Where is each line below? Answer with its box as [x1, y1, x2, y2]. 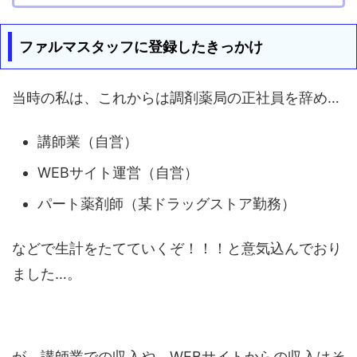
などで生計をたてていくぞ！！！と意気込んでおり [12, 239, 342, 257]
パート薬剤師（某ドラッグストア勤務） [37, 195, 296, 213]
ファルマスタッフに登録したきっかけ [19, 37, 264, 55]
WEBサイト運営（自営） [37, 164, 198, 182]
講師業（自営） [37, 133, 138, 151]
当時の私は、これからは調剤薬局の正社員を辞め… [12, 88, 339, 106]
